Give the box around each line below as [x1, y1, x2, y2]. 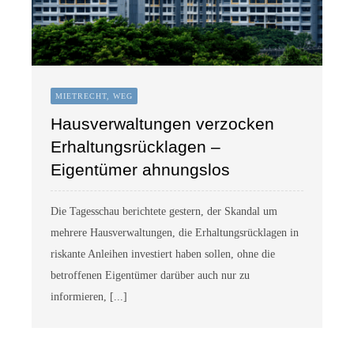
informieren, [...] [50, 291, 127, 303]
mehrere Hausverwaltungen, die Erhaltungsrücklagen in [50, 227, 299, 239]
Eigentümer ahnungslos [50, 160, 230, 179]
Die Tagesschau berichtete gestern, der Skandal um [50, 205, 277, 218]
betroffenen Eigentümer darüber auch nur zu [50, 269, 250, 282]
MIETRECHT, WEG [55, 92, 133, 101]
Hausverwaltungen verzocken [50, 115, 274, 134]
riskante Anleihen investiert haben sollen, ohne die [50, 248, 275, 261]
